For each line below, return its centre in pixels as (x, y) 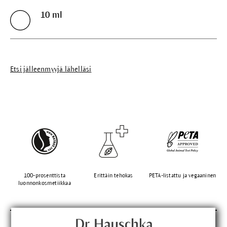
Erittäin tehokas (113, 175)
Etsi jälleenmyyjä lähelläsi (51, 69)
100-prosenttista (45, 175)
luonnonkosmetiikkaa (45, 183)
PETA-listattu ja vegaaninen (182, 175)
